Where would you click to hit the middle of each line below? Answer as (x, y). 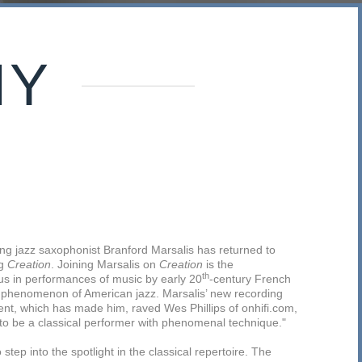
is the (218, 264)
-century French (250, 279)
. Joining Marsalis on (105, 264)
